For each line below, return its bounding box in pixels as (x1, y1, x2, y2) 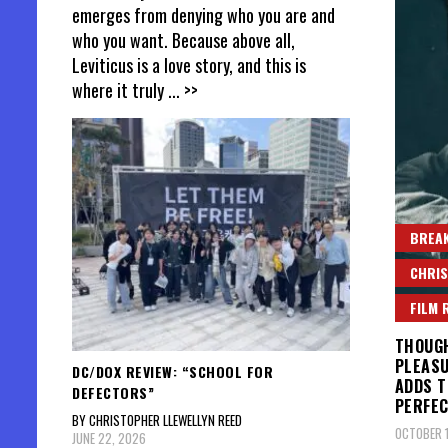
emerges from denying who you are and (72, 2, 335, 29)
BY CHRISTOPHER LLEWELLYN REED (72, 409, 242, 430)
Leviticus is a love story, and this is (72, 52, 306, 79)
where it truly (72, 77, 168, 104)
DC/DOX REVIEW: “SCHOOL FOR (72, 360, 273, 382)
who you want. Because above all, (72, 27, 295, 54)
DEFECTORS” (72, 381, 154, 403)
